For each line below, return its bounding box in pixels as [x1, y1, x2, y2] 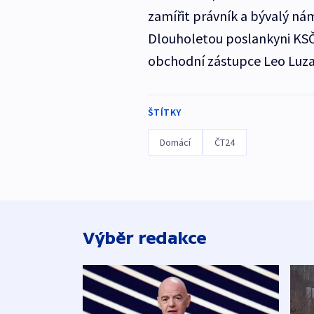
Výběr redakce [83, 228, 207, 248]
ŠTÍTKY [147, 106, 182, 119]
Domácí [159, 136, 191, 149]
